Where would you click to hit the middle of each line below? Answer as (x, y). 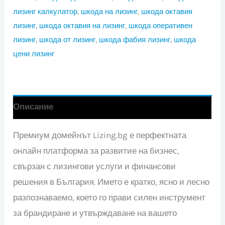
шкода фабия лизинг (135, 39)
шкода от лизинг (68, 39)
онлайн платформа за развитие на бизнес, (96, 150)
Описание (33, 107)
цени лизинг (34, 53)
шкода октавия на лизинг (82, 25)
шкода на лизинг (109, 11)
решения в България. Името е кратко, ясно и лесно (111, 182)
